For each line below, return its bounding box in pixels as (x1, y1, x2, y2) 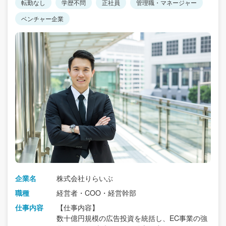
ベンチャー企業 (21, 14, 64, 23)
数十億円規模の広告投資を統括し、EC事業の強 (56, 212, 207, 223)
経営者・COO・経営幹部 (56, 187, 136, 198)
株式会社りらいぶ (56, 173, 113, 183)
